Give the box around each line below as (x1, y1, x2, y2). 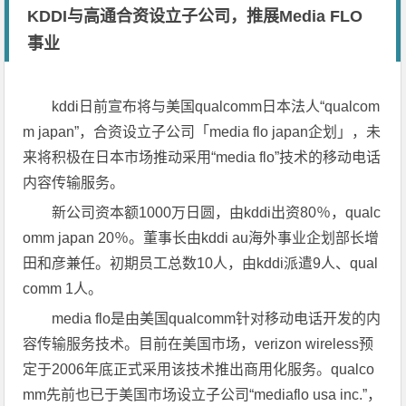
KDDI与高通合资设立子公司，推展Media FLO (27, 7, 363, 25)
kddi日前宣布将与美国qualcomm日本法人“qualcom (52, 99, 381, 114)
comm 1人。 (23, 281, 103, 296)
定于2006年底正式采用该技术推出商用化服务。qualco (23, 362, 375, 377)
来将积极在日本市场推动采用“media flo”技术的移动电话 (23, 150, 382, 165)
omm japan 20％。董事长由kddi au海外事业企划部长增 (23, 230, 380, 246)
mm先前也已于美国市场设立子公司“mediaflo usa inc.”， (23, 387, 382, 402)
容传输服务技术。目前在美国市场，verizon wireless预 (23, 336, 374, 352)
